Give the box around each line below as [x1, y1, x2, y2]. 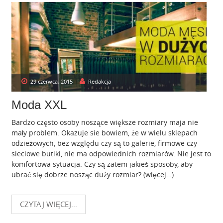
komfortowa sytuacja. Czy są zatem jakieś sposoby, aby [11, 159, 193, 169]
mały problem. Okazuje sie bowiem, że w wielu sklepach [11, 128, 198, 138]
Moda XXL [11, 98, 67, 112]
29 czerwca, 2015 [30, 78, 73, 86]
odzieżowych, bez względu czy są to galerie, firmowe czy [11, 138, 197, 148]
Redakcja [88, 78, 111, 86]
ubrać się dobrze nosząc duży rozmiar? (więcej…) [11, 170, 174, 180]
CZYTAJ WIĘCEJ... [20, 199, 77, 210]
